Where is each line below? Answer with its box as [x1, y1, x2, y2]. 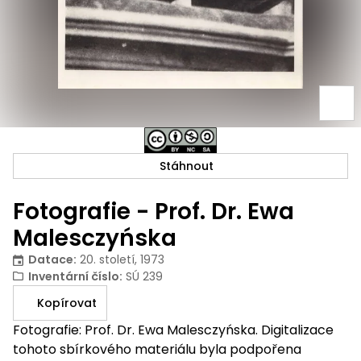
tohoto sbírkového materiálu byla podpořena [13, 340, 301, 359]
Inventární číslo [27, 268, 119, 285]
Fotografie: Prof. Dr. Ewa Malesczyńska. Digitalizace [13, 321, 334, 340]
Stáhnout [160, 158, 214, 175]
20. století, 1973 [79, 251, 164, 268]
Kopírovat [37, 295, 97, 312]
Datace [27, 251, 73, 268]
